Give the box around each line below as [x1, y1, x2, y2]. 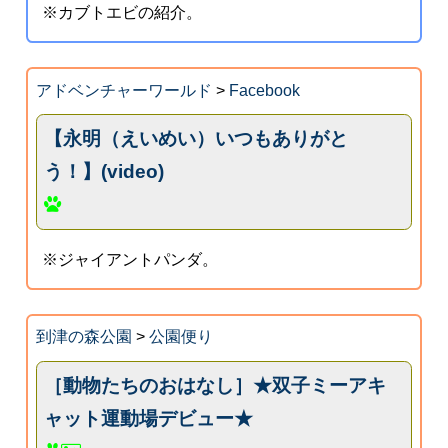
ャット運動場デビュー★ [44, 408, 254, 430]
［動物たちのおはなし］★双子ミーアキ [44, 375, 387, 397]
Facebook [228, 81, 300, 99]
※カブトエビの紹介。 [42, 3, 203, 21]
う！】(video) [44, 161, 165, 183]
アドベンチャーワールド [35, 81, 212, 99]
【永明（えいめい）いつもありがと [44, 128, 349, 150]
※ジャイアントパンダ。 [42, 250, 219, 268]
